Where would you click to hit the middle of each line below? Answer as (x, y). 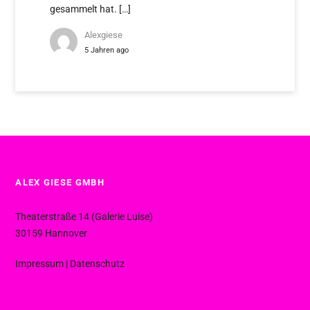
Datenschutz (98, 263)
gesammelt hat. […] (91, 9)
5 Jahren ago (107, 49)
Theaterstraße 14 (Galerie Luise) (84, 216)
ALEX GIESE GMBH (60, 182)
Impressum (40, 263)
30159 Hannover (52, 233)
